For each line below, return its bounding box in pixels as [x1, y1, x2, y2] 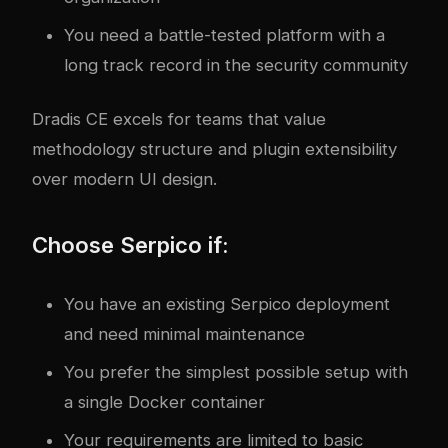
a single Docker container [64, 392, 265, 413]
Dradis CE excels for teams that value [32, 109, 326, 130]
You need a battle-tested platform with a [64, 25, 385, 46]
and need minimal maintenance [64, 324, 305, 345]
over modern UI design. [32, 169, 217, 190]
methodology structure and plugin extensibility [32, 139, 397, 160]
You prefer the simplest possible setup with [64, 362, 408, 383]
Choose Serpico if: [32, 232, 229, 259]
